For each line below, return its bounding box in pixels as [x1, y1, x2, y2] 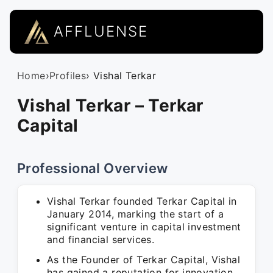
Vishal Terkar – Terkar [17, 95, 204, 116]
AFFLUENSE [54, 23, 148, 40]
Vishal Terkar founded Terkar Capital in [47, 195, 237, 207]
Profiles [49, 69, 87, 82]
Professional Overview [17, 160, 168, 176]
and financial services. [47, 233, 155, 246]
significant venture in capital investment [47, 221, 241, 233]
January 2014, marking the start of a [47, 208, 224, 220]
